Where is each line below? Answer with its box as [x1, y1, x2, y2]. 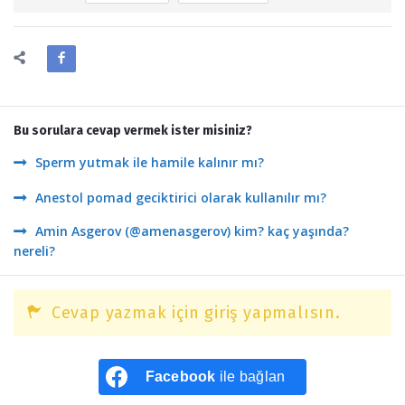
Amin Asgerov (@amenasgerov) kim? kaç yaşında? [35, 222, 349, 240]
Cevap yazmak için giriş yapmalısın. [51, 303, 341, 323]
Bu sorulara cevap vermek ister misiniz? [14, 123, 252, 138]
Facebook [145, 369, 216, 384]
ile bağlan [215, 369, 286, 384]
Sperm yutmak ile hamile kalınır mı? [35, 154, 264, 171]
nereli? [14, 242, 55, 259]
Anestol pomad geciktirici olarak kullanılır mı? [35, 189, 326, 206]
